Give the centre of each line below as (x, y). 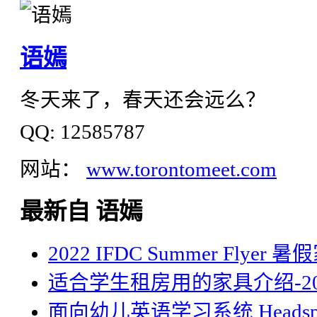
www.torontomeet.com (181, 169)
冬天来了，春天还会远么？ (143, 100)
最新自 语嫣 (81, 212)
